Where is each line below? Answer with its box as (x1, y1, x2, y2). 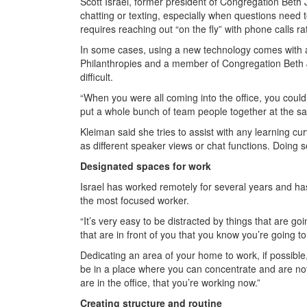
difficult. (80, 70, 113, 84)
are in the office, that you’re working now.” (80, 275, 260, 289)
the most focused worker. (80, 193, 189, 207)
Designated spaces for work (80, 159, 211, 173)
